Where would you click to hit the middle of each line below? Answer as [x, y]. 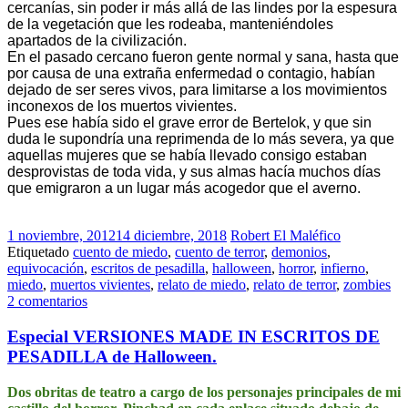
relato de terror [295, 285]
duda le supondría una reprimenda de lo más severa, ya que [201, 139]
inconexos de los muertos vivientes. [122, 107]
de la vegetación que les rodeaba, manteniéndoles [170, 25]
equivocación [46, 269]
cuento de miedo [120, 252]
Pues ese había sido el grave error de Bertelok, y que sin [189, 123]
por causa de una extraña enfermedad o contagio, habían [191, 74]
